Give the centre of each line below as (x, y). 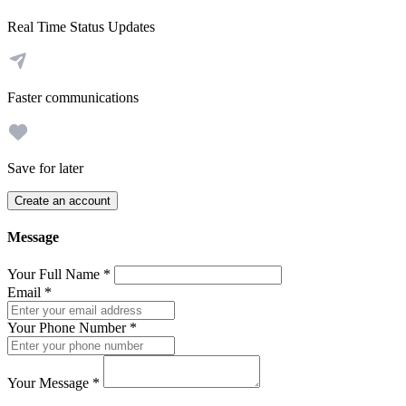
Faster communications (73, 98)
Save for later (45, 169)
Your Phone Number (68, 327)
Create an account (63, 201)
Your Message (50, 382)
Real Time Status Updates (81, 27)
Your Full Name (55, 274)
